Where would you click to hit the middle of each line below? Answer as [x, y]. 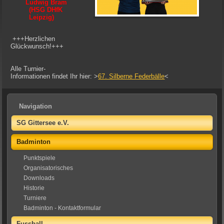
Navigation [36, 106]
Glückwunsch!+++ [37, 46]
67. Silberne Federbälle [131, 76]
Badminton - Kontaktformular [62, 208]
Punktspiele [40, 158]
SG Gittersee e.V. [43, 122]
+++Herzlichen [33, 38]
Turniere [35, 198]
